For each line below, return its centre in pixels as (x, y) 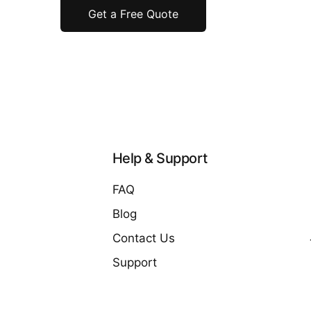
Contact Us (144, 238)
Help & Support (160, 159)
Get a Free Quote (133, 14)
